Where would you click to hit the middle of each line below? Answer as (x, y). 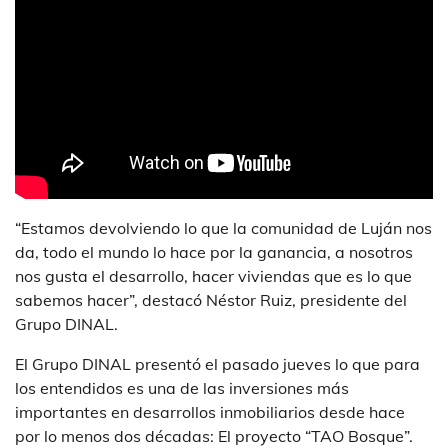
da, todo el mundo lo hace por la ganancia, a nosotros (214, 251)
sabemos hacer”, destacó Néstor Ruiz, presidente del (211, 299)
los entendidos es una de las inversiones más (182, 387)
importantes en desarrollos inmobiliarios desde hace (210, 411)
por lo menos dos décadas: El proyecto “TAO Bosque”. (214, 435)
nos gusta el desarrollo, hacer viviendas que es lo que (213, 275)
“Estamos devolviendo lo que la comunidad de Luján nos (223, 227)
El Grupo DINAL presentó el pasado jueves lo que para (217, 363)
